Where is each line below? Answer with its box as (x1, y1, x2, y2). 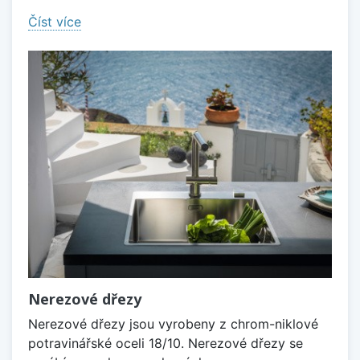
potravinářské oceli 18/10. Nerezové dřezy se (28, 335, 303, 352)
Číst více (28, 13, 81, 30)
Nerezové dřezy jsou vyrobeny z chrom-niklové (28, 316, 318, 333)
